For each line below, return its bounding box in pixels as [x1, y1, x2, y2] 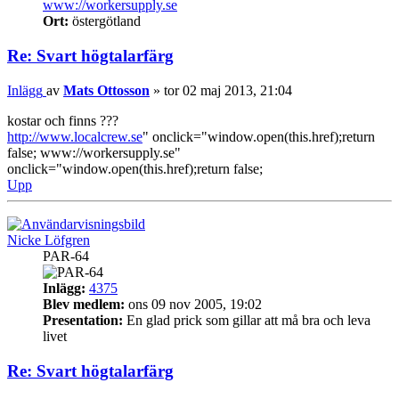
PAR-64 [43, 248, 89, 264]
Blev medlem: [43, 296, 125, 312]
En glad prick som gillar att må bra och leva [123, 312, 370, 328]
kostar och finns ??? [7, 112, 118, 128]
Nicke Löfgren [7, 232, 90, 248]
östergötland [69, 13, 141, 29]
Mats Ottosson [63, 82, 150, 98]
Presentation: [43, 312, 123, 328]
